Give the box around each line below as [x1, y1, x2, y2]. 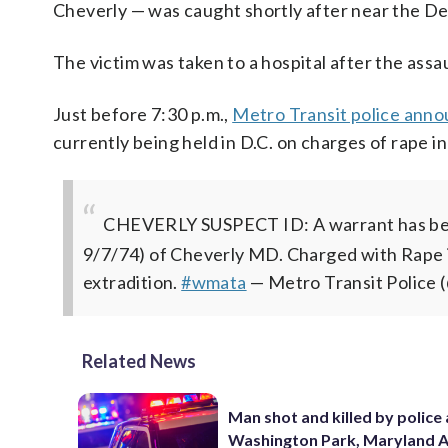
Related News [82, 350, 196, 372]
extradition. [83, 271, 182, 293]
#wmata [181, 271, 247, 293]
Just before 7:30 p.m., [53, 103, 233, 125]
